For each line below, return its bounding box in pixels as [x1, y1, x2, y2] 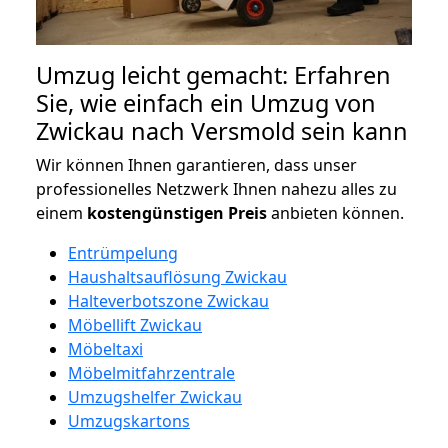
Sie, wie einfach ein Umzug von [36, 86, 376, 119]
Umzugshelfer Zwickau [68, 385, 242, 408]
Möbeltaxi [68, 337, 143, 360]
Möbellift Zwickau [68, 313, 202, 336]
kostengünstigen [87, 201, 224, 224]
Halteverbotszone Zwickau [68, 289, 269, 312]
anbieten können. [267, 201, 404, 224]
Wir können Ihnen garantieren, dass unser [36, 153, 357, 176]
